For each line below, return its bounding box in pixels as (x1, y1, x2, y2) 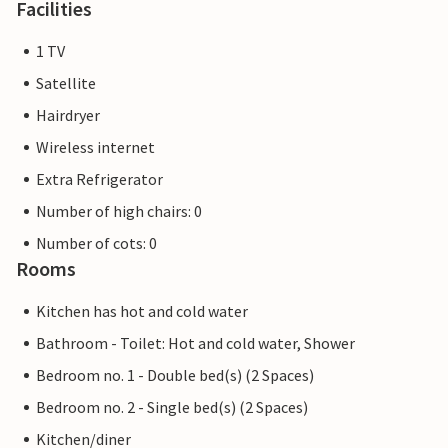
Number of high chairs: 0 (36, 201, 202, 221)
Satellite (36, 73, 96, 93)
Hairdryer (36, 105, 100, 125)
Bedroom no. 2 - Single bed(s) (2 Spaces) (36, 397, 308, 417)
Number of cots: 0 (36, 233, 157, 253)
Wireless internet (36, 137, 155, 157)
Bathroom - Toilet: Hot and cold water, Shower (36, 333, 355, 353)
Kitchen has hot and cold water (36, 301, 248, 321)
